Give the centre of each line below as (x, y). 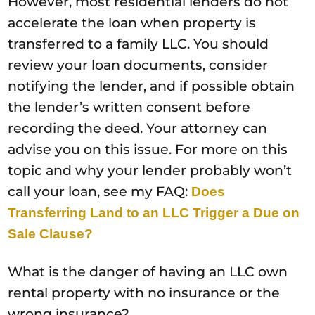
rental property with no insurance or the (144, 292)
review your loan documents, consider (138, 65)
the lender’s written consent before (129, 107)
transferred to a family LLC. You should (139, 44)
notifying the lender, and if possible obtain (152, 86)
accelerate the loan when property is (132, 22)
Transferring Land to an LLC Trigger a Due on (154, 212)
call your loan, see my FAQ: (100, 191)
